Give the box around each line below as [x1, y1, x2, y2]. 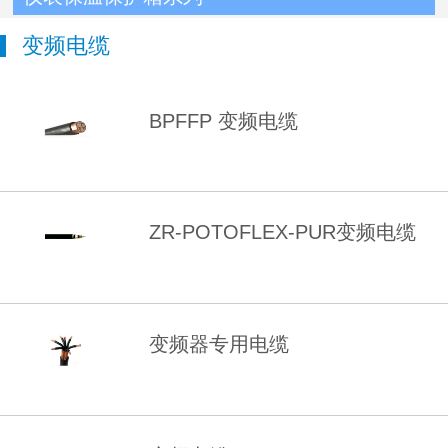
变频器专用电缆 [149, 333, 289, 356]
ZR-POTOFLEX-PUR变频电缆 [149, 221, 416, 244]
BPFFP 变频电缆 [149, 109, 298, 132]
